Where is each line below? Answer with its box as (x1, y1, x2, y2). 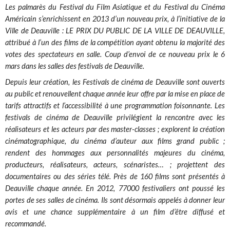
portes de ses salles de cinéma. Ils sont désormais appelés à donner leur (5, 196, 225, 205)
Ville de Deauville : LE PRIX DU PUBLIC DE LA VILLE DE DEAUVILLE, (5, 26, 225, 35)
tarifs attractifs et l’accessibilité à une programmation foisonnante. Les (5, 101, 225, 110)
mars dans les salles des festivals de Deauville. (5, 62, 145, 71)
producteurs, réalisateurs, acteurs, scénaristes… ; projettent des (5, 160, 225, 169)
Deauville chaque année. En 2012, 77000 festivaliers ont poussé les (5, 184, 225, 193)
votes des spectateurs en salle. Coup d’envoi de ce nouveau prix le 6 (5, 50, 225, 59)
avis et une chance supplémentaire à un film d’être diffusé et (5, 207, 225, 217)
